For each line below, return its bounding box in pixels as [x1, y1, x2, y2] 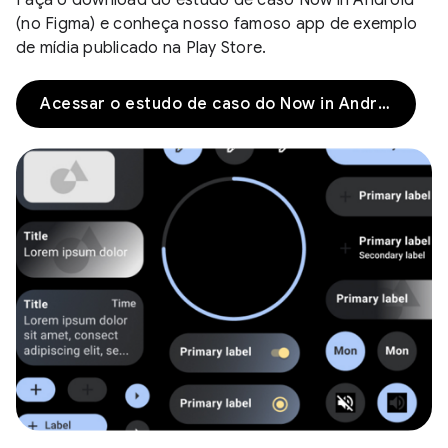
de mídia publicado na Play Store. [16, 37, 267, 58]
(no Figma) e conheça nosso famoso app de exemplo [16, 13, 417, 34]
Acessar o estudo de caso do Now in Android [377, 93, 390, 114]
